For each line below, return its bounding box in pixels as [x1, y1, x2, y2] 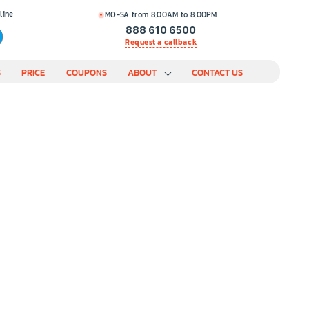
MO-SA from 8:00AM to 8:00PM [104, 9, 217, 20]
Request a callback [124, 37, 197, 48]
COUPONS [66, 66, 107, 79]
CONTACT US [191, 66, 243, 79]
